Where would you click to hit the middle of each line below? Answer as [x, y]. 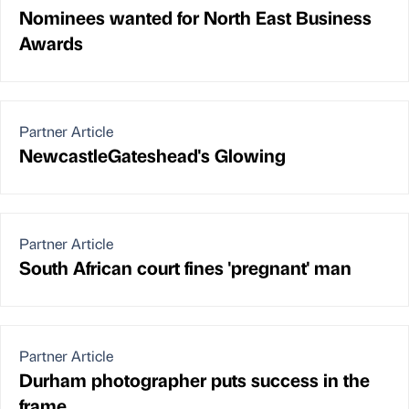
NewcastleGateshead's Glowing [152, 155]
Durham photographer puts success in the [194, 380]
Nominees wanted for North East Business [195, 17]
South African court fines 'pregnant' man [185, 267]
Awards [51, 43]
